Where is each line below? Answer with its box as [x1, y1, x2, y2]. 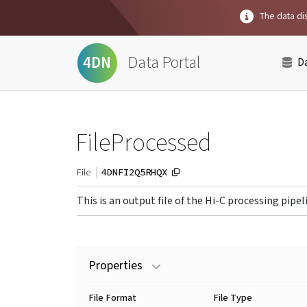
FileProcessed [75, 127, 211, 160]
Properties [88, 258, 143, 273]
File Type [212, 292, 252, 304]
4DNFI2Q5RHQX [101, 165, 167, 178]
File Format [88, 292, 136, 304]
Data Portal [128, 52, 200, 73]
